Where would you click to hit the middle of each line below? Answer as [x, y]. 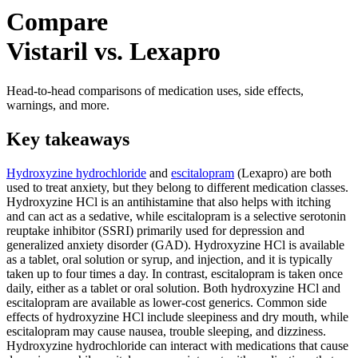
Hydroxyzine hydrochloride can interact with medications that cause [177, 345]
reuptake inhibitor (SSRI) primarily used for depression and [155, 230]
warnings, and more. [58, 105]
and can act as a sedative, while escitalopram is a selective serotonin [176, 216]
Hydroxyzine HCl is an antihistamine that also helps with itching [169, 201]
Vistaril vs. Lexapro [113, 52]
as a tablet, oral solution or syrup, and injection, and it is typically [169, 259]
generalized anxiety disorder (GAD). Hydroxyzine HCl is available [175, 245]
